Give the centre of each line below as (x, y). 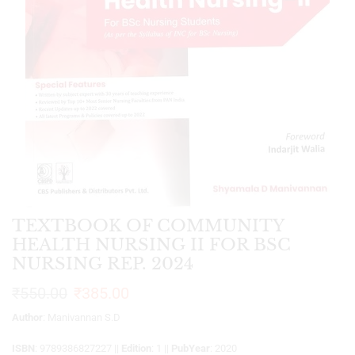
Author (27, 318)
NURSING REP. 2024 (103, 264)
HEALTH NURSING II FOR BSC (151, 245)
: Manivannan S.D (82, 318)
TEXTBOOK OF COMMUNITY (148, 226)
